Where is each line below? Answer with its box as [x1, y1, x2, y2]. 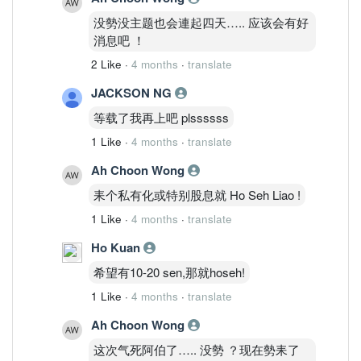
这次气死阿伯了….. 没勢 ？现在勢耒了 [93, 340, 300, 358]
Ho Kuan [91, 238, 143, 256]
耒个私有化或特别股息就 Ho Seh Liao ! [93, 185, 301, 203]
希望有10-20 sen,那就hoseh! [93, 263, 245, 280]
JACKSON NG [91, 83, 175, 102]
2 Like [91, 56, 122, 72]
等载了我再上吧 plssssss [93, 108, 229, 126]
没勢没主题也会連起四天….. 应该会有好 [93, 13, 309, 31]
